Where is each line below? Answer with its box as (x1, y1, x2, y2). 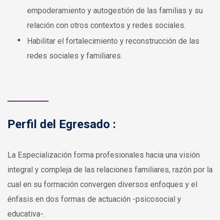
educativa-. (7, 209, 45, 219)
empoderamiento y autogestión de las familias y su (27, 6, 203, 16)
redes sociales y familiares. (27, 51, 122, 61)
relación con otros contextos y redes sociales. (27, 21, 186, 30)
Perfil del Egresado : (7, 117, 116, 132)
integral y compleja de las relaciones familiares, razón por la (7, 165, 213, 175)
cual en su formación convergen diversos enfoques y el (7, 180, 197, 190)
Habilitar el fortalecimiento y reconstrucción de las (27, 36, 199, 46)
